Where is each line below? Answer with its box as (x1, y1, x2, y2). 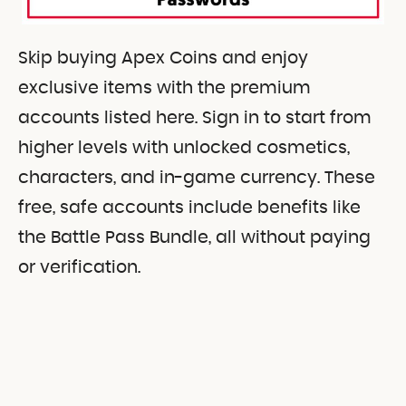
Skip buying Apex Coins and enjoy (18, 49, 308, 67)
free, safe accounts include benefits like (18, 198, 361, 217)
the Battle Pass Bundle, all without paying (18, 228, 371, 246)
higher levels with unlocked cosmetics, (18, 139, 350, 157)
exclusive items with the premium (18, 79, 311, 97)
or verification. (18, 258, 140, 276)
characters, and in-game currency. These (18, 169, 375, 187)
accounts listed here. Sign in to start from (18, 109, 372, 127)
